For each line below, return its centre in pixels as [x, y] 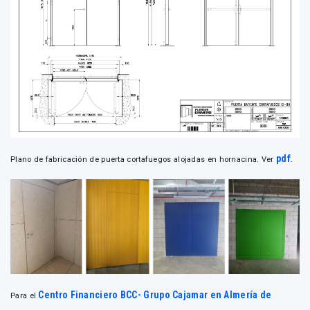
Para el [25, 295]
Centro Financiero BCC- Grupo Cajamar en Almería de [155, 294]
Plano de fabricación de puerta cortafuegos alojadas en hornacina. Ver [143, 159]
